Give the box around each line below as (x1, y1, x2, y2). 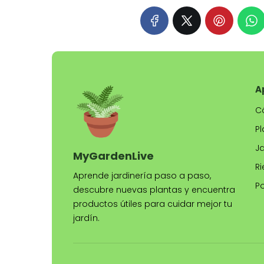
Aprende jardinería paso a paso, (73, 170, 211, 181)
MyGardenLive (73, 148, 154, 163)
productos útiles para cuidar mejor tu (73, 198, 232, 210)
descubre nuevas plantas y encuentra (73, 184, 235, 196)
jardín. (73, 212, 100, 224)
